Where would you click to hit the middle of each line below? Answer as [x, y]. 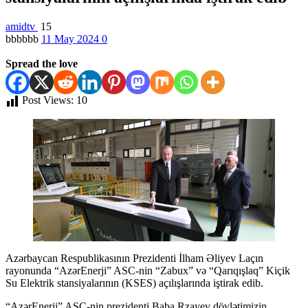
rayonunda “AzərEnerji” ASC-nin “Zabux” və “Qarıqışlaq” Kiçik [148, 271]
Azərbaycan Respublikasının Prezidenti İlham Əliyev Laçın [134, 258]
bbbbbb [23, 38]
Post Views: [48, 100]
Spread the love [42, 63]
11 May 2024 [71, 38]
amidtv [22, 26]
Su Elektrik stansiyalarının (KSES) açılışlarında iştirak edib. [134, 283]
